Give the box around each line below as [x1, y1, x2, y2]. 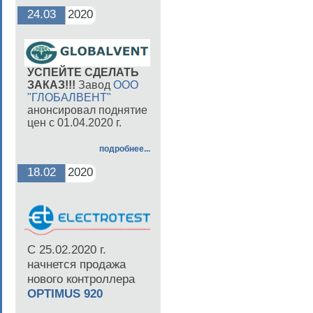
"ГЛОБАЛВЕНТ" [27, 92, 111, 103]
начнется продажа [27, 257, 126, 271]
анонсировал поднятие [27, 104, 147, 116]
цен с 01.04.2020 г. [27, 117, 122, 129]
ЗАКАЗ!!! [27, 79, 75, 91]
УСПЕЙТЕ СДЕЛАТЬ [27, 66, 139, 78]
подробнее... [99, 144, 150, 154]
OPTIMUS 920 [27, 286, 103, 300]
